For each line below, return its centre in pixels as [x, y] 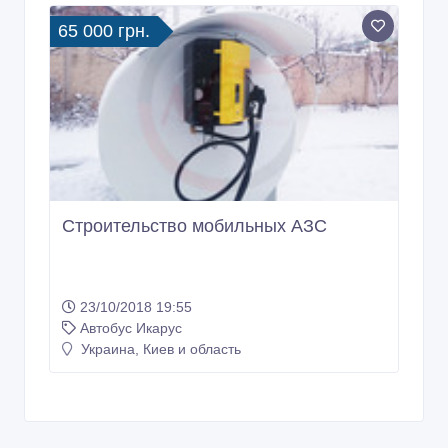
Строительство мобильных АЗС [194, 226]
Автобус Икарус [131, 328]
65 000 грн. [104, 30]
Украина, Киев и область [159, 349]
